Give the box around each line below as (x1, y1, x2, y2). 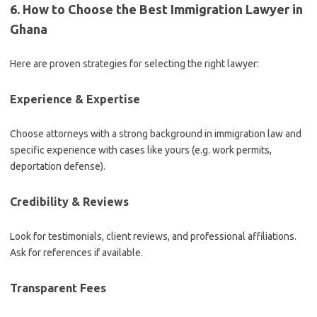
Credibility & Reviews (10, 195, 129, 208)
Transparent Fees (10, 282, 106, 294)
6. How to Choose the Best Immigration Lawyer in (10, 2, 303, 16)
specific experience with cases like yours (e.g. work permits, (10, 144, 272, 156)
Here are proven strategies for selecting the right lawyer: (10, 58, 259, 69)
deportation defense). (10, 161, 105, 172)
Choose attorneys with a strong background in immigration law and (10, 128, 301, 139)
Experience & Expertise (10, 93, 140, 105)
